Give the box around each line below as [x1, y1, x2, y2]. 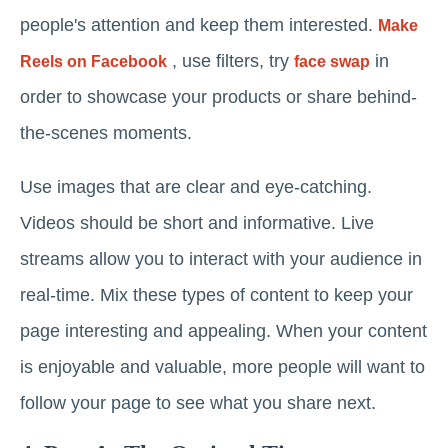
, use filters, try [167, 51, 294, 72]
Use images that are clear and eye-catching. [20, 177, 372, 198]
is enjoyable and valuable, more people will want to [20, 357, 425, 378]
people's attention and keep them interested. [20, 15, 378, 36]
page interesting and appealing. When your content [20, 321, 427, 342]
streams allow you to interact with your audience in [20, 249, 422, 270]
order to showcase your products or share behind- [20, 87, 417, 108]
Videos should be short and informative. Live [20, 213, 374, 234]
